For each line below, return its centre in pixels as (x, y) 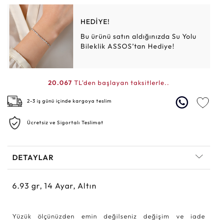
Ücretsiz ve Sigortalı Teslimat (65, 122)
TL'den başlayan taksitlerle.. (121, 82)
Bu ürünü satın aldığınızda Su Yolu (139, 36)
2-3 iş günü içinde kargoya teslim (69, 101)
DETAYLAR (33, 157)
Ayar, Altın (76, 185)
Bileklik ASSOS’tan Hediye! (128, 46)
